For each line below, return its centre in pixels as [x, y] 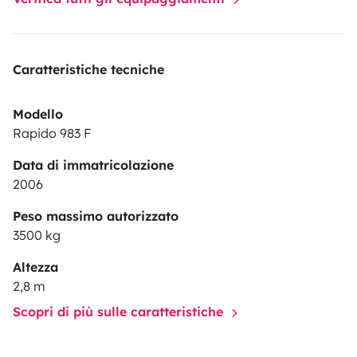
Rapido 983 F [52, 133]
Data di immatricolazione [93, 165]
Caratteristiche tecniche [88, 69]
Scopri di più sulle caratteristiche [120, 311]
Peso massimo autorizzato [96, 216]
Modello [38, 114]
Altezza [35, 267]
